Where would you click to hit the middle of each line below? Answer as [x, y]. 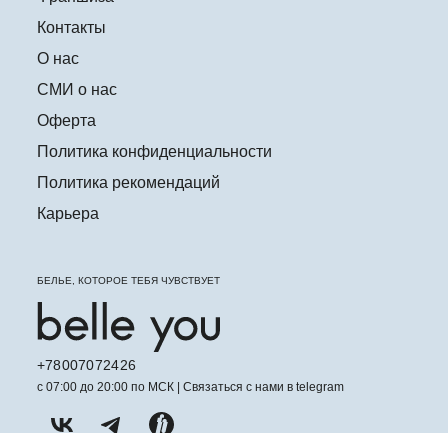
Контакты [71, 28]
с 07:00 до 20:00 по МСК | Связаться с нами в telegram [190, 387]
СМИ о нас [76, 90]
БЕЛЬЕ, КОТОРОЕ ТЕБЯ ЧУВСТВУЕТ [128, 281]
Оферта [66, 121]
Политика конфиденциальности [154, 152]
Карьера [67, 214]
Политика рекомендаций [128, 183]
